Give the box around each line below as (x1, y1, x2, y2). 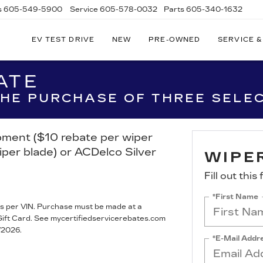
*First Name (212, 192, 258, 201)
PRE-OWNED (149, 36, 201, 43)
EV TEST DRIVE (31, 36, 95, 43)
